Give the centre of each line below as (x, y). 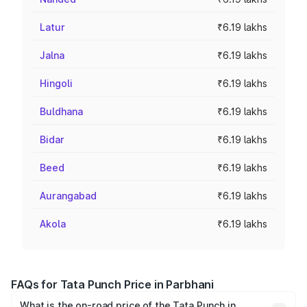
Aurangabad (68, 196)
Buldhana (61, 111)
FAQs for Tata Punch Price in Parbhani (113, 284)
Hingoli (56, 83)
